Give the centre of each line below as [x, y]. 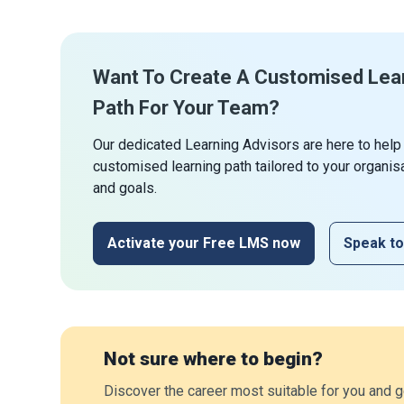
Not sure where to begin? [213, 359]
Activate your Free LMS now [204, 243]
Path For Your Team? [186, 107]
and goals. [125, 188]
